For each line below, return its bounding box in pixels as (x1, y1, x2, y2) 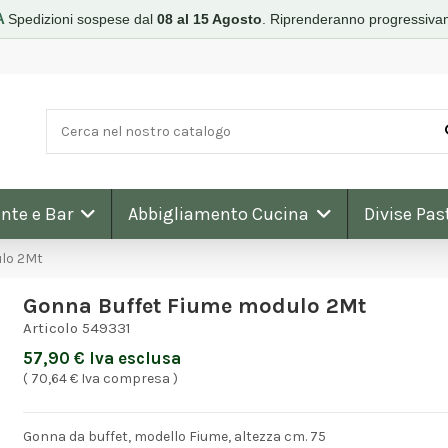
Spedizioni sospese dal (8, 11, 158, 27)
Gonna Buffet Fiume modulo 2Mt (22, 292, 366, 319)
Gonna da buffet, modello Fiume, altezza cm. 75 (22, 427, 326, 445)
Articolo (22, 318, 78, 337)
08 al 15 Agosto (157, 11, 263, 27)
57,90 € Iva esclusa (22, 347, 181, 368)
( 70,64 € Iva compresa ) (22, 369, 178, 387)
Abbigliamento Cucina (127, 202, 313, 225)
